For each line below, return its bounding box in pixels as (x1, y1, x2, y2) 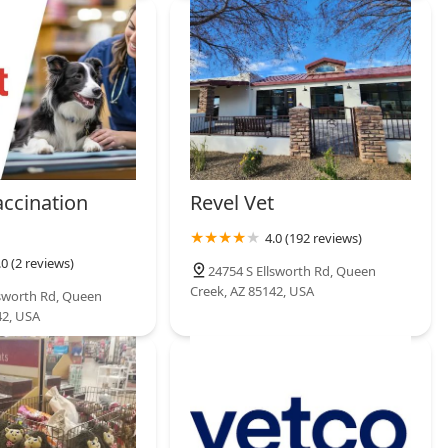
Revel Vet (190, 188, 275, 216)
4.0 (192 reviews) (265, 228, 363, 247)
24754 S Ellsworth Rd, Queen (208, 261, 377, 280)
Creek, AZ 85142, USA (190, 281, 315, 300)
